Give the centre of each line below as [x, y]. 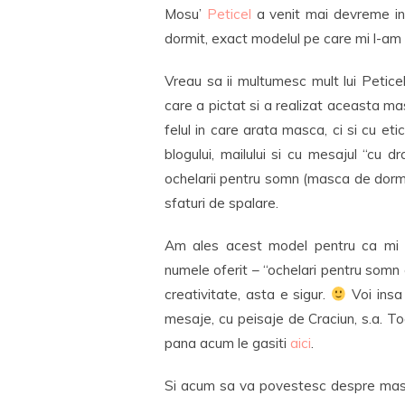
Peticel [229, 14]
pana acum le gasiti [227, 343]
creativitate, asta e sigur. [248, 294]
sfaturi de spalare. [221, 203]
